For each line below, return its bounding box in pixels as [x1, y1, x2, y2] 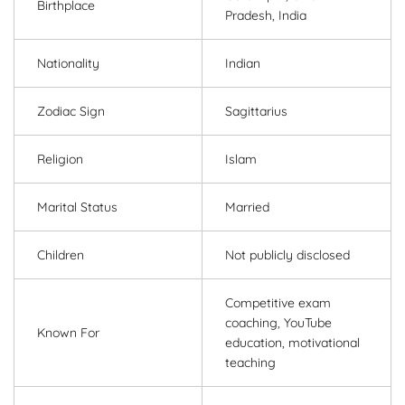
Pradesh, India [225, 7, 306, 24]
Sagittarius [225, 103, 287, 120]
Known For [37, 325, 99, 342]
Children [37, 247, 84, 264]
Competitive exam [225, 295, 331, 312]
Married [225, 199, 269, 216]
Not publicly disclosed [225, 247, 350, 264]
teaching [225, 354, 276, 372]
